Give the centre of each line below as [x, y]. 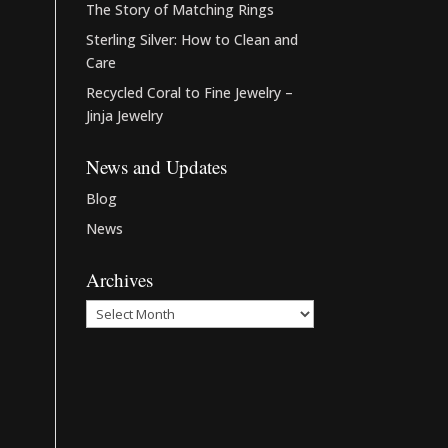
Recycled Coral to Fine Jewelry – [189, 92]
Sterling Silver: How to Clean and [191, 39]
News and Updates [156, 166]
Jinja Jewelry [124, 115]
